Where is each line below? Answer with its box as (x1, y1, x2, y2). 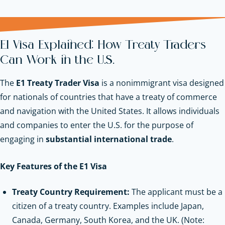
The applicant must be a (130, 186, 222, 197)
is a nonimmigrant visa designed (99, 77, 224, 88)
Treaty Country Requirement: (12, 186, 130, 197)
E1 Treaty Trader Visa (16, 77, 99, 88)
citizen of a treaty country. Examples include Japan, (12, 200, 204, 211)
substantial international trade (46, 133, 172, 145)
